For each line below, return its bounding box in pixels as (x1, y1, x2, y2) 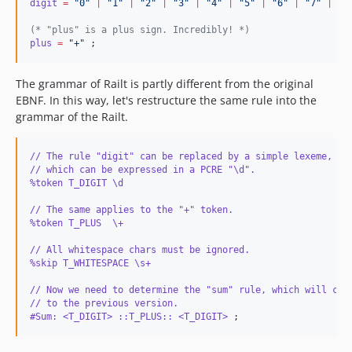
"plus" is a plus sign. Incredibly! (41, 24, 239, 35)
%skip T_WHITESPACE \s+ (30, 258, 151, 269)
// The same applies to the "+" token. (30, 204, 233, 215)
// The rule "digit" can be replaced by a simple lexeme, (30, 151, 338, 162)
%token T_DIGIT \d (30, 178, 123, 189)
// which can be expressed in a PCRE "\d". (30, 164, 255, 175)
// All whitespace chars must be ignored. (30, 244, 250, 255)
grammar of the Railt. (16, 109, 128, 124)
